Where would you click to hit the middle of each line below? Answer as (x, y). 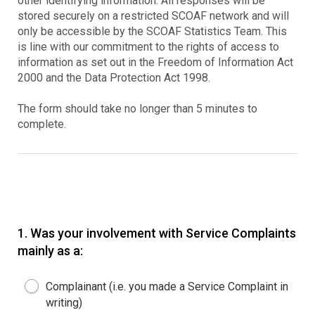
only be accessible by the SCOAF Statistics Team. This (152, 31)
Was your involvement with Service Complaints (163, 233)
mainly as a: (50, 251)
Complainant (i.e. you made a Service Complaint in (167, 286)
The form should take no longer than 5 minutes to (137, 109)
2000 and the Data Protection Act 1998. (114, 78)
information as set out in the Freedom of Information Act (155, 62)
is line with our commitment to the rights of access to (148, 47)
